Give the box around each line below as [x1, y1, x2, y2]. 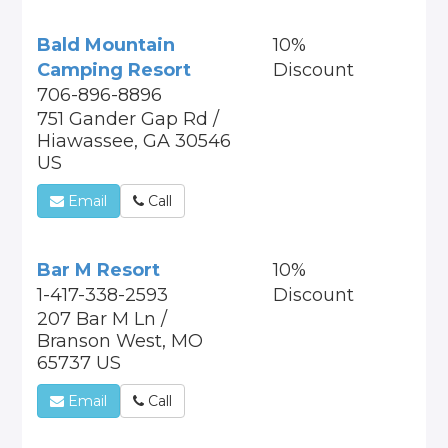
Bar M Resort [37, 259, 161, 281]
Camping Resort [37, 59, 192, 81]
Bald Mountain [37, 34, 176, 56]
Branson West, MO [37, 330, 204, 352]
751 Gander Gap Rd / [37, 108, 220, 130]
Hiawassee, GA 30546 [37, 130, 232, 152]
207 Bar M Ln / [37, 308, 168, 330]
